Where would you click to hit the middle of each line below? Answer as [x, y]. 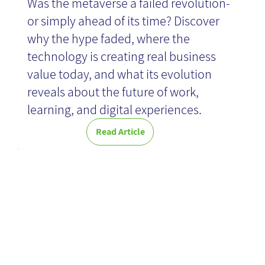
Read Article [120, 132]
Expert [72, 174]
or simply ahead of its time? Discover [124, 21]
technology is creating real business [122, 56]
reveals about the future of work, [113, 92]
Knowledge [103, 215]
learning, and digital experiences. [115, 110]
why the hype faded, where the [109, 39]
